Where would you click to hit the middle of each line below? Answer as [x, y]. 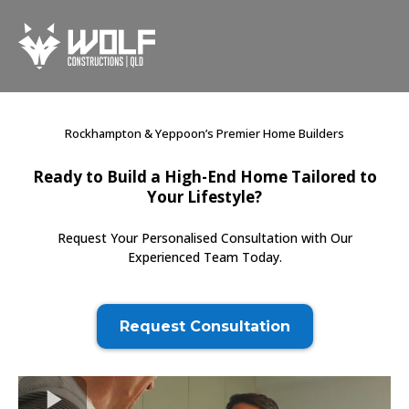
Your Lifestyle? [204, 197]
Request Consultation [204, 327]
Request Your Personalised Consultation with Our [204, 238]
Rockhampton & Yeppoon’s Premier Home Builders [204, 134]
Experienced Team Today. [204, 257]
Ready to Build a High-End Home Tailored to [204, 177]
